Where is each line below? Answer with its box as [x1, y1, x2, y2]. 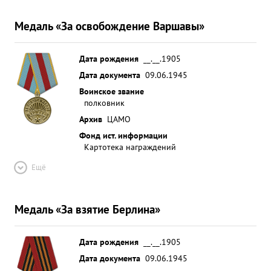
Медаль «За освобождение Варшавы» [15, 18, 204, 33]
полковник [84, 97, 125, 108]
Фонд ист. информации [79, 129, 168, 141]
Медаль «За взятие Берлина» [15, 201, 160, 217]
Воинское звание [79, 85, 144, 97]
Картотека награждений [84, 141, 176, 152]
